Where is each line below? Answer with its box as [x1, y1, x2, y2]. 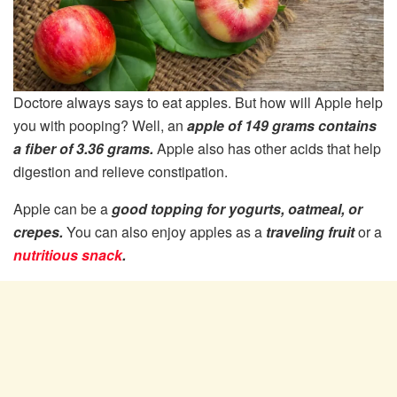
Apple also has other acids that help [157, 138, 381, 160]
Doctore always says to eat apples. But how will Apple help [13, 92, 383, 113]
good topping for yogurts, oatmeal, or [112, 198, 362, 220]
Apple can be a [13, 198, 112, 220]
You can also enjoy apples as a [66, 222, 266, 243]
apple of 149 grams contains [187, 115, 377, 136]
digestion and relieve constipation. [13, 161, 228, 183]
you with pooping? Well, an [13, 115, 187, 136]
